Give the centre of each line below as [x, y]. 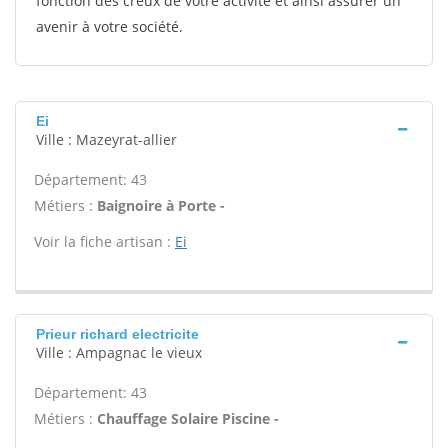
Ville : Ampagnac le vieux [119, 352]
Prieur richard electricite [117, 334]
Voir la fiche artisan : [104, 241]
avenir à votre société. [109, 26]
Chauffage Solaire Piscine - [188, 418]
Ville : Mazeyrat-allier [106, 139]
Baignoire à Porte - [161, 205]
